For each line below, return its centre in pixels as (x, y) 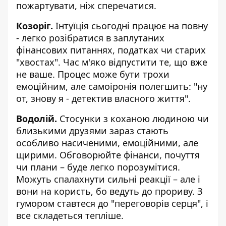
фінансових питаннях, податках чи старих (111, 50)
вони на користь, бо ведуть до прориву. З (109, 191)
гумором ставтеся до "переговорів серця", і (112, 204)
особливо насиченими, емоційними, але (107, 143)
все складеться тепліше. (70, 216)
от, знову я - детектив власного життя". (103, 99)
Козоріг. (35, 26)
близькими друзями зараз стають (92, 131)
